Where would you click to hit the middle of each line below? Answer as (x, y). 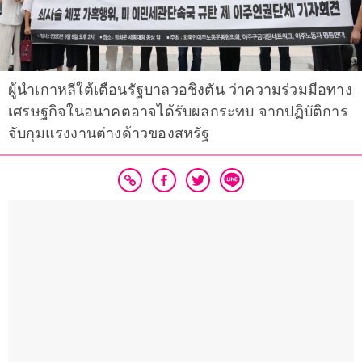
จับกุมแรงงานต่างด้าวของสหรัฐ (109, 134)
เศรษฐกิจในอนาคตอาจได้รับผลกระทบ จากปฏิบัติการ (178, 112)
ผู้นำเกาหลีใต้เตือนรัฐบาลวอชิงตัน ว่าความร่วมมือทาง (180, 90)
